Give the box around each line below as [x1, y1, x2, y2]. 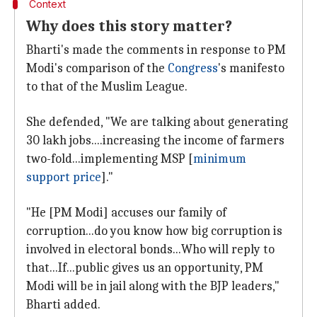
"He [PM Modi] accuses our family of [26, 205, 226, 220]
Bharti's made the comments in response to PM [26, 42, 286, 57]
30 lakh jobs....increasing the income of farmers [26, 133, 284, 148]
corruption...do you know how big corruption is [26, 224, 282, 238]
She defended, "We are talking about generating [26, 115, 288, 129]
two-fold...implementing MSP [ [26, 151, 193, 166]
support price [26, 170, 101, 185]
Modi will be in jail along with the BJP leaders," [26, 279, 279, 294]
